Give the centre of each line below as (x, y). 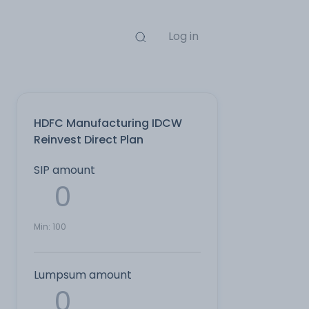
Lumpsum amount (83, 275)
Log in (183, 36)
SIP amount (64, 170)
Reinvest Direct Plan (89, 140)
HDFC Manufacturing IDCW (108, 123)
